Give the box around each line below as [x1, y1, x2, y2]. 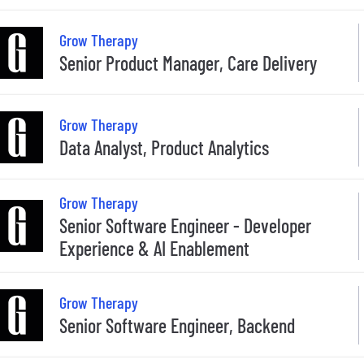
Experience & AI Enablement [59, 236, 249, 260]
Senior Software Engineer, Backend [59, 314, 295, 338]
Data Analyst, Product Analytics [59, 136, 269, 160]
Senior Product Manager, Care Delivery [59, 51, 317, 76]
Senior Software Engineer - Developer [59, 213, 311, 237]
